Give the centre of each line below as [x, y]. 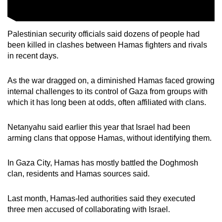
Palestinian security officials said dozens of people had [104, 34]
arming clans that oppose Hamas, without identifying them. [110, 138]
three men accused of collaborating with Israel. [89, 210]
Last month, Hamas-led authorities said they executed [101, 199]
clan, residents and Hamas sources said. [79, 174]
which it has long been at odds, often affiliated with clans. [107, 103]
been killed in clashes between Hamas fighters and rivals [107, 45]
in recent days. [33, 56]
